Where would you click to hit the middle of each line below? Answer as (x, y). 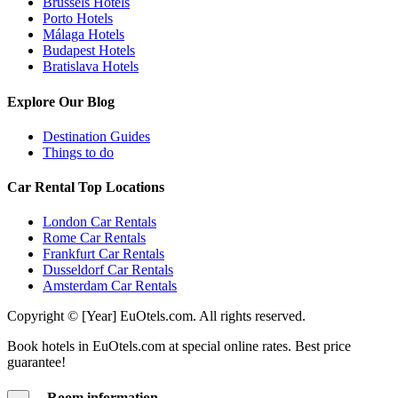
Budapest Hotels (89, 51)
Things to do (78, 152)
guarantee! (36, 362)
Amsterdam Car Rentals (110, 286)
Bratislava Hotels (91, 67)
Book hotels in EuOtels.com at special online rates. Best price (179, 346)
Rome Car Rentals (94, 238)
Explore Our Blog (61, 101)
